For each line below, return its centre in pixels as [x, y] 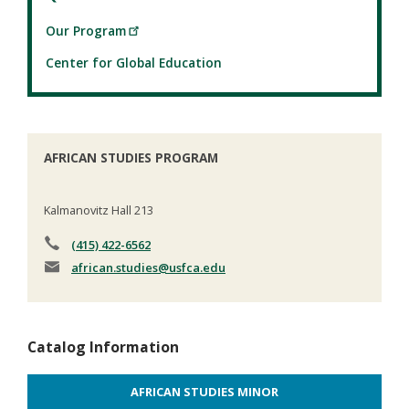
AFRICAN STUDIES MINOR [204, 391]
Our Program [86, 31]
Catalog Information [103, 346]
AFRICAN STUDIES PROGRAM [131, 157]
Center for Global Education [134, 63]
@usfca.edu [192, 267]
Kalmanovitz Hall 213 [99, 210]
